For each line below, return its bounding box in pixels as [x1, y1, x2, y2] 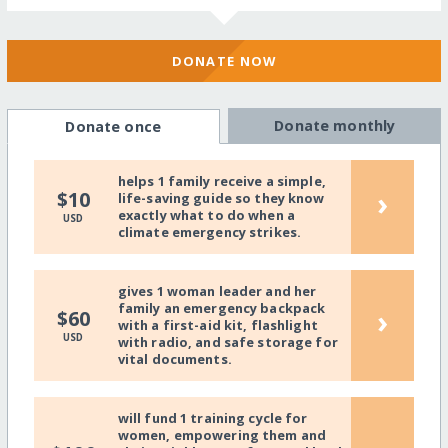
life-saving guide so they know [117, 189, 325, 208]
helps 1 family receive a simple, [117, 172, 326, 191]
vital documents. [117, 350, 232, 369]
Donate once [65, 117, 161, 137]
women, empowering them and [117, 426, 327, 445]
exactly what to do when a [117, 206, 295, 225]
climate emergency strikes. [117, 223, 302, 242]
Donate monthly [274, 116, 396, 136]
